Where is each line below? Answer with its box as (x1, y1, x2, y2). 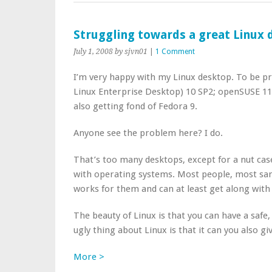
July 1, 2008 (73, 47, 113, 56)
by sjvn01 (115, 47, 148, 56)
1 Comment (155, 47, 195, 56)
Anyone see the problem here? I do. (73, 127, 223, 138)
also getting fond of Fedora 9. (73, 101, 197, 112)
